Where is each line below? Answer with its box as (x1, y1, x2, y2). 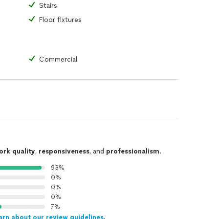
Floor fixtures (39, 16, 82, 24)
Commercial (39, 55, 77, 64)
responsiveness (39, 147, 89, 155)
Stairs (39, 1, 57, 10)
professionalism (106, 147, 159, 155)
